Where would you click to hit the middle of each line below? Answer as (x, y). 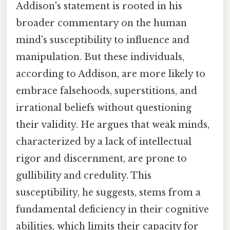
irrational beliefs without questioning (104, 108)
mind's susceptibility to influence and (103, 40)
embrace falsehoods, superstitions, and (107, 91)
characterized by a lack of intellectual (104, 141)
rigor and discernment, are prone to (101, 158)
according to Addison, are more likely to (111, 74)
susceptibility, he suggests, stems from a (108, 192)
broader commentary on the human (101, 23)
